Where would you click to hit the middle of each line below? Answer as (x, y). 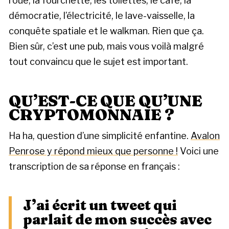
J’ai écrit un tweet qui (100, 205)
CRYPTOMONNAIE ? (91, 115)
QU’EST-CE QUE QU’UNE (106, 101)
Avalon (205, 135)
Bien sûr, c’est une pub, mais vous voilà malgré (106, 46)
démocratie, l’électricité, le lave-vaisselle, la (102, 15)
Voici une (198, 151)
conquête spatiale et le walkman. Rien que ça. (106, 31)
